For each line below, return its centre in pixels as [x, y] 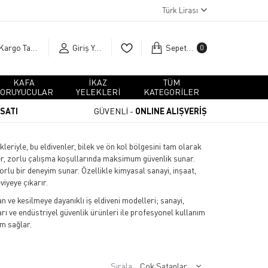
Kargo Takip [33, 48]
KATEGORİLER [172, 92]
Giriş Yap [98, 48]
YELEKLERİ [98, 92]
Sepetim [190, 48]
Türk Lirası [180, 10]
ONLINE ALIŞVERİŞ [171, 111]
